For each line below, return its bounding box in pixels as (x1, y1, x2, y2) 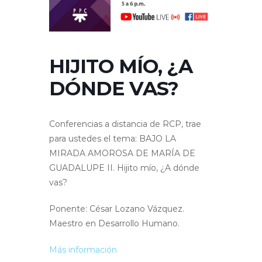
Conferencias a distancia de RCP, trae (49, 119, 201, 130)
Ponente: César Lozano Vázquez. (49, 204, 184, 215)
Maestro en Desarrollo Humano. (49, 218, 180, 229)
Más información (49, 244, 117, 256)
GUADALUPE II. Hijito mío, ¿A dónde (49, 163, 199, 174)
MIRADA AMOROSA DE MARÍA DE (49, 148, 195, 159)
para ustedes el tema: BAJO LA (49, 133, 176, 144)
